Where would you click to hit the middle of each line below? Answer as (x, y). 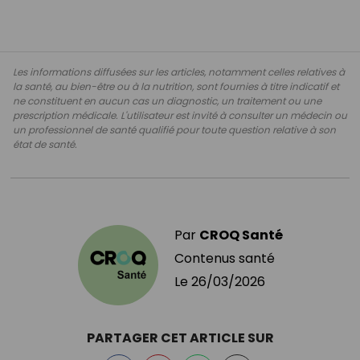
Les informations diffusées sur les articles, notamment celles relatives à (179, 72)
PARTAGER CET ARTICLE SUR (180, 337)
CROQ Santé (241, 235)
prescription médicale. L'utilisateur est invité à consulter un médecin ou (180, 115)
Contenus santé (224, 258)
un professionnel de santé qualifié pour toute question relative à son (174, 129)
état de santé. (45, 144)
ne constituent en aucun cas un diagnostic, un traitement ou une (167, 100)
